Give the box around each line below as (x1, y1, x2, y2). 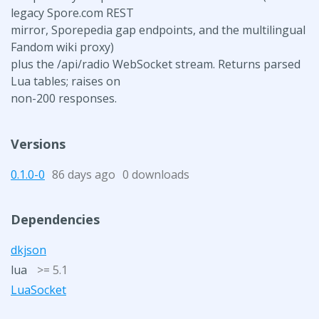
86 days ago (52, 166, 115, 182)
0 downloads (122, 166, 189, 182)
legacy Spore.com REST (11, 4, 134, 21)
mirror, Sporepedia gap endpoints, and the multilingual (11, 21, 305, 38)
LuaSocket (11, 281, 66, 298)
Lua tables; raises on (11, 73, 120, 89)
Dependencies (11, 210, 100, 228)
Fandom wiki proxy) (11, 38, 114, 55)
